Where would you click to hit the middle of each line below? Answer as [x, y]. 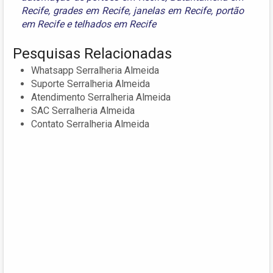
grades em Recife [91, 10]
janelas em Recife [172, 10]
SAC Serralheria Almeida [83, 110]
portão [230, 10]
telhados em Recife [115, 24]
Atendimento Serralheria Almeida [101, 97]
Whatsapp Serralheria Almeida [95, 70]
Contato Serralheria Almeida [90, 124]
